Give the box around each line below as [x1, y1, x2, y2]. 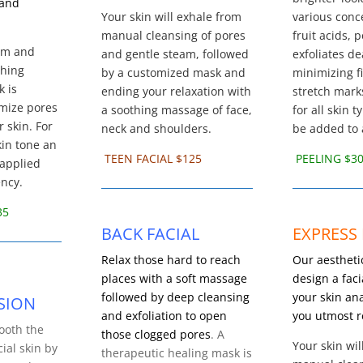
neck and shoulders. [101, 121, 211, 137]
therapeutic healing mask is [101, 345, 252, 361]
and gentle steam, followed [101, 46, 249, 62]
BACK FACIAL [101, 223, 199, 246]
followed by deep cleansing [101, 289, 250, 305]
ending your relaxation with [101, 83, 251, 100]
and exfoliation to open [101, 308, 227, 324]
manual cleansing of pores [101, 28, 246, 44]
